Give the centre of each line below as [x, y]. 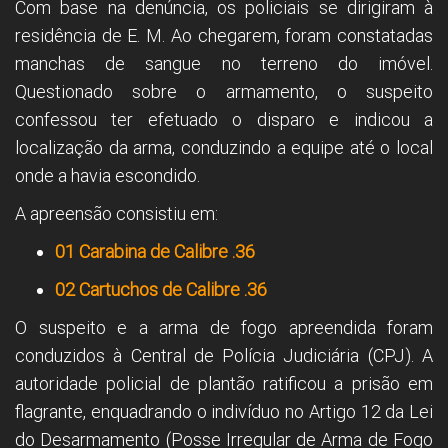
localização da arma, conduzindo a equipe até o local [224, 147]
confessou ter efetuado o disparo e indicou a [224, 119]
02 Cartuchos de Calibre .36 [161, 289]
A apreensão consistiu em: [116, 213]
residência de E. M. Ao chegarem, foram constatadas [224, 35]
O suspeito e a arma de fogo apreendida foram [224, 327]
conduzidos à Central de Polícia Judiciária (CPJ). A [224, 355]
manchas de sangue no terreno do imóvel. [224, 63]
